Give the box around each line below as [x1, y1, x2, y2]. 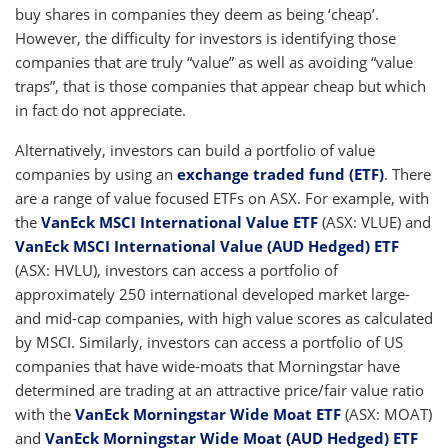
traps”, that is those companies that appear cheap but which [15, 76, 426, 96]
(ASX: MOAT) [341, 404, 432, 424]
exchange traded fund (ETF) [177, 164, 384, 184]
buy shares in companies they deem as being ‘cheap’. [15, 4, 379, 24]
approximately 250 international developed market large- [15, 284, 410, 304]
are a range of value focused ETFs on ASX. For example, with [15, 188, 429, 208]
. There [384, 164, 431, 184]
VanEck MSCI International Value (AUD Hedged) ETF [15, 236, 399, 256]
